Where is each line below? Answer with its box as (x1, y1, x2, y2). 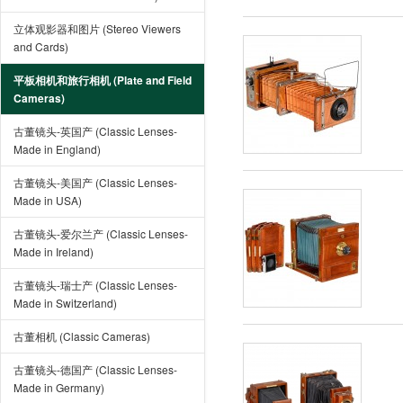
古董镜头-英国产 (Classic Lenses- (13, 123, 177, 139)
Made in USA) (13, 193, 82, 208)
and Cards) (13, 39, 68, 54)
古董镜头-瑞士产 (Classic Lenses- (13, 277, 177, 292)
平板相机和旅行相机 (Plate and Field (13, 72, 192, 88)
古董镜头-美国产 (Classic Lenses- (13, 175, 177, 190)
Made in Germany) (13, 380, 104, 395)
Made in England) (13, 141, 101, 157)
